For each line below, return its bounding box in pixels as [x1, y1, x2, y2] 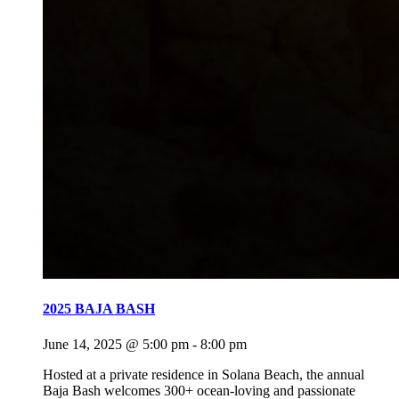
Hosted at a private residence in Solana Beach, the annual [43, 366, 364, 382]
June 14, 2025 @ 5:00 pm [43, 336, 189, 352]
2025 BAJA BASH [43, 301, 155, 317]
